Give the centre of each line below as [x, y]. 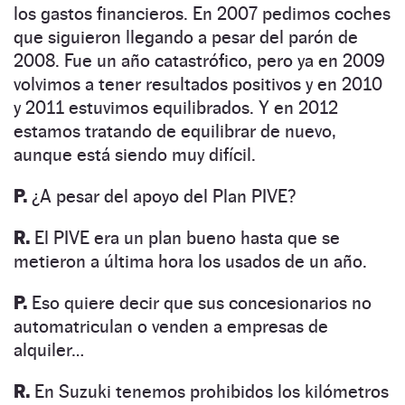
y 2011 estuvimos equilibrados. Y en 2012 [176, 107]
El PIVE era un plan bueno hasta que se [185, 237]
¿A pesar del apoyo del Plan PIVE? [161, 196]
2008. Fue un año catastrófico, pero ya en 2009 [199, 60]
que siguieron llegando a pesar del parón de [186, 37]
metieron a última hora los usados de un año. [190, 261]
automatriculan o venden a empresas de [171, 326]
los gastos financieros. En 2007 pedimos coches [202, 13]
